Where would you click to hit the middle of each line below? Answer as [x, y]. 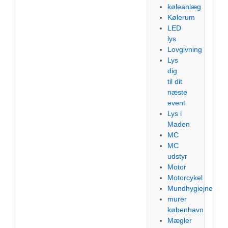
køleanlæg [184, 7]
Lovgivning [185, 49]
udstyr [178, 156]
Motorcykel [185, 178]
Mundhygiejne [190, 188]
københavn [186, 210]
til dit [175, 81]
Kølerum [181, 17]
